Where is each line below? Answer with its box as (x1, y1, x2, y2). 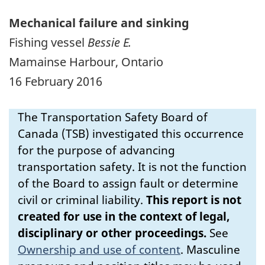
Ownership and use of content (18, 241, 180, 257)
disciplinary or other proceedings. (18, 225, 206, 241)
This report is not (146, 192, 241, 208)
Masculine (186, 241, 240, 257)
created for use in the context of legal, (18, 208, 230, 224)
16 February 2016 (9, 73, 102, 89)
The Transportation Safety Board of (18, 109, 208, 125)
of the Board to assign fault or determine (18, 175, 238, 191)
